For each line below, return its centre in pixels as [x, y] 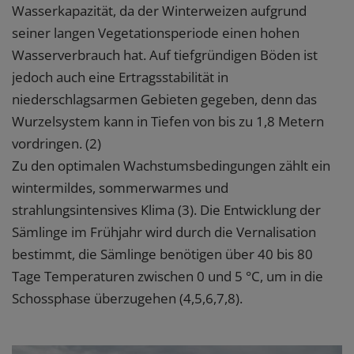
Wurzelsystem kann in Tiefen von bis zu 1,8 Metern [168, 121]
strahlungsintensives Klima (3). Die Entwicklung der [166, 210]
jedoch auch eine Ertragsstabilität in [120, 77]
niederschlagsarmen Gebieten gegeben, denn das [164, 99]
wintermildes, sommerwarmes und [120, 188]
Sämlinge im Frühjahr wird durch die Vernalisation [164, 232]
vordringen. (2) [56, 143]
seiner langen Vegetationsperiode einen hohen [156, 33]
